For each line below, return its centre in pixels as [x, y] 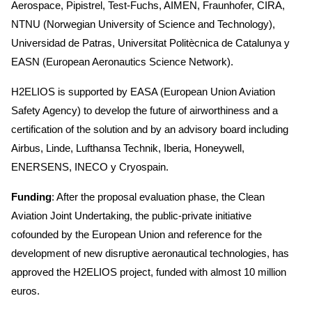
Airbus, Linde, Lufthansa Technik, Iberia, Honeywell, [128, 148]
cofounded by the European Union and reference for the [136, 234]
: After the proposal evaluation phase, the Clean [158, 196]
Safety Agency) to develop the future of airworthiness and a [145, 110]
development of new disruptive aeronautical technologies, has [150, 253]
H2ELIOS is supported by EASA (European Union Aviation [143, 91]
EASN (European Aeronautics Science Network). [126, 61]
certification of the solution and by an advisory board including [150, 129]
